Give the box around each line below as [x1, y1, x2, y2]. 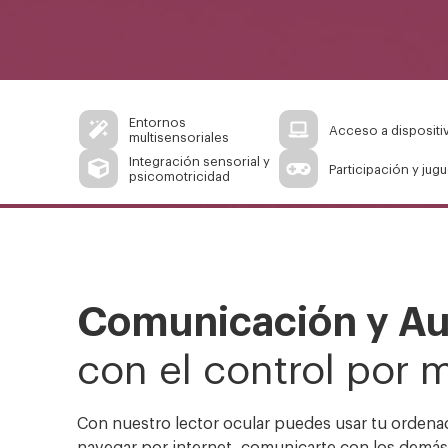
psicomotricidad [129, 167, 231, 185]
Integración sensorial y [129, 152, 271, 170]
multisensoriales [129, 128, 230, 146]
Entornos [129, 113, 187, 131]
